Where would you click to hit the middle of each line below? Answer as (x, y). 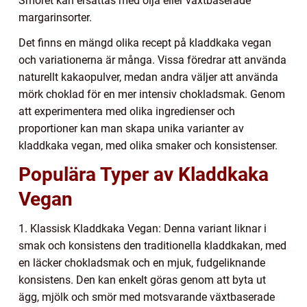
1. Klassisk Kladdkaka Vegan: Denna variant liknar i (143, 229)
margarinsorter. (55, 18)
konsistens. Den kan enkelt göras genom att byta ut (142, 280)
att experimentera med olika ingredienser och (127, 112)
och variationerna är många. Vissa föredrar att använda (152, 60)
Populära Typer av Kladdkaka (144, 175)
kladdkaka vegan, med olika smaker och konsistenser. (148, 146)
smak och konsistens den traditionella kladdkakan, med (152, 246)
